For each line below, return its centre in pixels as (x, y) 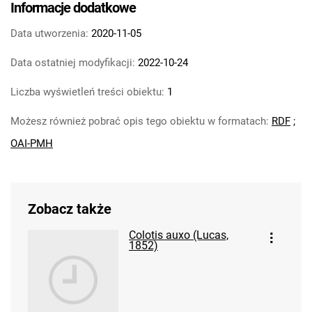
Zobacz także (70, 209)
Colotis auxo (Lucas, (179, 235)
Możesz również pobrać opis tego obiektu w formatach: (141, 121)
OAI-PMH (32, 143)
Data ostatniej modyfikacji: (73, 63)
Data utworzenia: (49, 33)
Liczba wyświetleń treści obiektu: (87, 92)
